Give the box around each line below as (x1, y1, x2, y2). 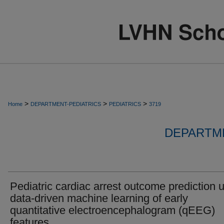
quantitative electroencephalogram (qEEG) (10, 204, 215, 216)
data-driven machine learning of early (10, 192, 188, 204)
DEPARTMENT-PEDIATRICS (30, 101, 101, 107)
